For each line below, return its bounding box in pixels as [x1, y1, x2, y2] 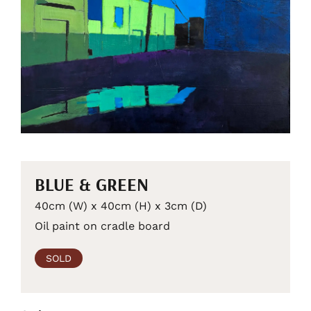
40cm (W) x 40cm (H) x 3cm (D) [35, 199, 207, 213]
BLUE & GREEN [35, 173, 149, 196]
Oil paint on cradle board [35, 219, 170, 233]
